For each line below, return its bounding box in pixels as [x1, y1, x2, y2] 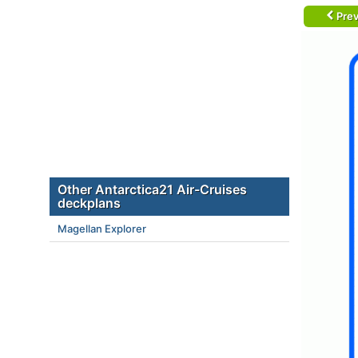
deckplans [58, 195, 121, 211]
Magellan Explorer [58, 222, 146, 235]
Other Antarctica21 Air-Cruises [58, 181, 247, 197]
